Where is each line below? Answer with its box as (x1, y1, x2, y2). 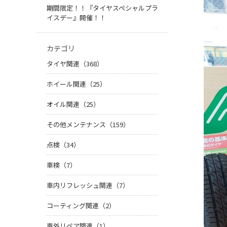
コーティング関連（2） (47, 201, 116, 211)
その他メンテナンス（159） (47, 120, 130, 130)
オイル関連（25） (47, 99, 100, 109)
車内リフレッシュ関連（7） (47, 180, 129, 191)
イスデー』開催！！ (47, 13, 106, 23)
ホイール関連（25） (47, 79, 106, 89)
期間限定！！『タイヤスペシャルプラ (47, 3, 158, 13)
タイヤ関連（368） (47, 59, 103, 69)
